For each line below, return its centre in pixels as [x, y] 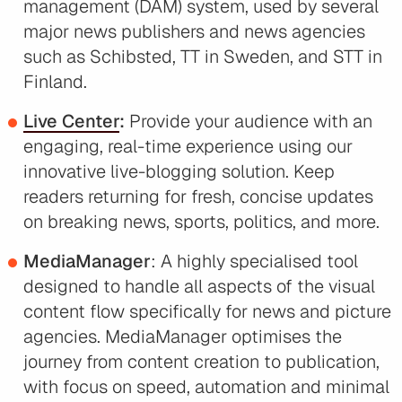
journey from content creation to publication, [201, 362]
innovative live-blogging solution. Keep [179, 172]
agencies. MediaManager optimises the [183, 337]
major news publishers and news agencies [194, 32]
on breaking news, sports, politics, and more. [201, 222]
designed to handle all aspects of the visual [199, 287]
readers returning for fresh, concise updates [198, 197]
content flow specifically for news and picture [207, 312]
